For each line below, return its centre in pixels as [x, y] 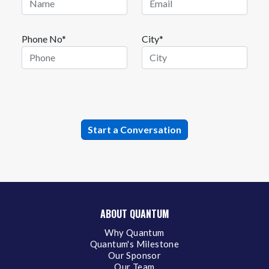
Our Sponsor [134, 255]
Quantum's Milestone [134, 243]
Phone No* [44, 38]
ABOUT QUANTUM [134, 213]
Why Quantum [134, 232]
